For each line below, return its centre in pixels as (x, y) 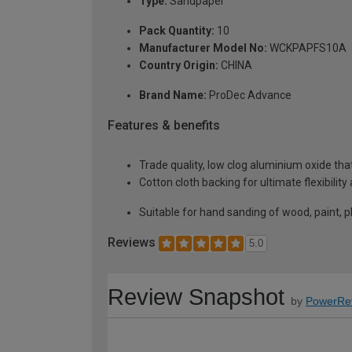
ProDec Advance (249, 95)
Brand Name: (173, 95)
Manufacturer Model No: (203, 48)
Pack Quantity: (177, 31)
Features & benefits (164, 126)
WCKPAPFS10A (307, 48)
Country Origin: (179, 66)
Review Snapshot (196, 297)
